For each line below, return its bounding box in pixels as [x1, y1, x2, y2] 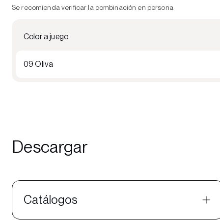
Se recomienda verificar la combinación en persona [12, 3, 173, 11]
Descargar [12, 136, 88, 157]
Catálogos [24, 192, 78, 207]
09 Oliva [24, 59, 54, 69]
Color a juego [24, 31, 69, 41]
